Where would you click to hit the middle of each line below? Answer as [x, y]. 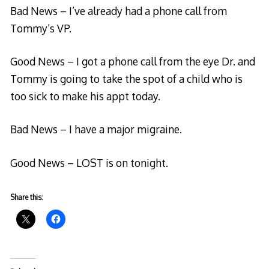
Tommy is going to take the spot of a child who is [126, 78]
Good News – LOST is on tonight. [89, 162]
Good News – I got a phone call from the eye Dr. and [132, 61]
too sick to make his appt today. [85, 96]
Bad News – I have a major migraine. [96, 129]
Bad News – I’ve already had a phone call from [118, 11]
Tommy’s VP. [41, 28]
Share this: [26, 198]
